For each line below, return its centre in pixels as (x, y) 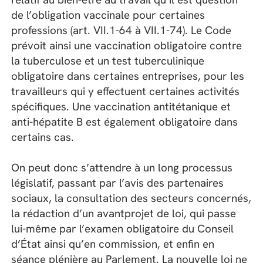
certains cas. (43, 137)
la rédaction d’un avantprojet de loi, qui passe (124, 213)
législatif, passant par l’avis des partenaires (118, 183)
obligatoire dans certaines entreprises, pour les (128, 76)
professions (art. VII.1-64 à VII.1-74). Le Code (122, 30)
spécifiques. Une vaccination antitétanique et (121, 106)
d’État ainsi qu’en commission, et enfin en (113, 244)
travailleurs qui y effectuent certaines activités (126, 91)
